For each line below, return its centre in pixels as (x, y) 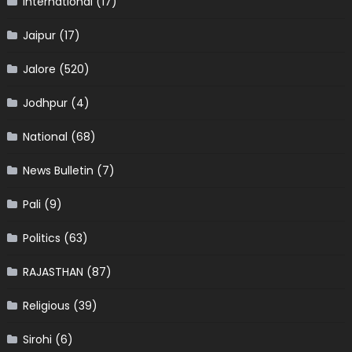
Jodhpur (45, 103)
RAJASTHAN (53, 272)
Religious (46, 306)
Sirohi (37, 340)
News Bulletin (58, 171)
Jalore (39, 70)
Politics (41, 238)
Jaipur (39, 36)
